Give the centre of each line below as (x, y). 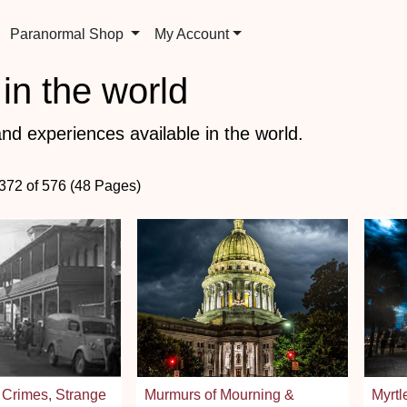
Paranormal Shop (69, 34)
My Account (192, 34)
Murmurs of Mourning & (219, 394)
